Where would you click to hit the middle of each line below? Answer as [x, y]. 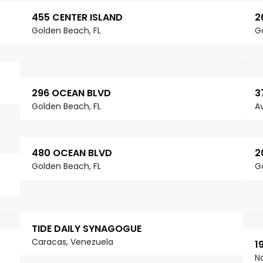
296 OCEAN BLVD [71, 93]
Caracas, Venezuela [73, 242]
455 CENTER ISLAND [77, 18]
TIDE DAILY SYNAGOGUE [87, 229]
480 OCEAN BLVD [72, 153]
